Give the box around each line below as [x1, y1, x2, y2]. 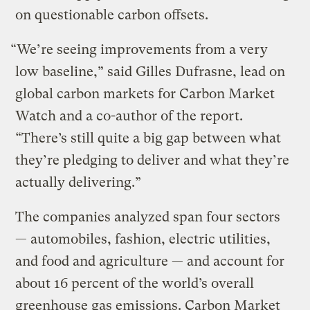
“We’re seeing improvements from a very [10, 41, 268, 57]
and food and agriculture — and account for [15, 253, 285, 269]
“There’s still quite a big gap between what [15, 129, 282, 146]
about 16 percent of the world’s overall [15, 275, 255, 291]
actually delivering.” [15, 174, 142, 190]
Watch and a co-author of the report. [15, 107, 244, 124]
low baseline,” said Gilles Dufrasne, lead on [15, 63, 286, 80]
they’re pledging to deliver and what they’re [15, 152, 290, 168]
